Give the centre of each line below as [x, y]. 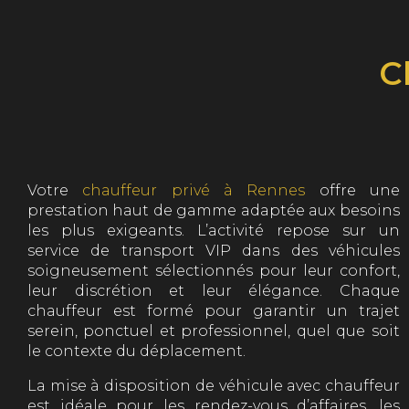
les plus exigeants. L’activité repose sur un [214, 231]
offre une [353, 191]
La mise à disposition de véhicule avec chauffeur [214, 386]
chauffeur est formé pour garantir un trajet [214, 311]
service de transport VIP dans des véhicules [214, 251]
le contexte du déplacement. [136, 351]
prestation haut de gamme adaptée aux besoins [214, 211]
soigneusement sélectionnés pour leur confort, [214, 271]
